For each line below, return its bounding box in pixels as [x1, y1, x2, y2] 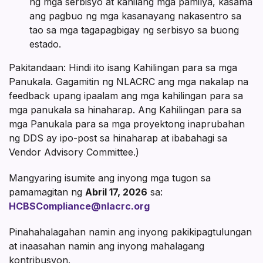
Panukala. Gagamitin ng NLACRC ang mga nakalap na [9, 75, 248, 87]
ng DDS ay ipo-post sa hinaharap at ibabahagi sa [9, 131, 227, 144]
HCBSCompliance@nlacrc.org [9, 200, 150, 212]
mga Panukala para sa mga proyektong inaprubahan [9, 117, 245, 130]
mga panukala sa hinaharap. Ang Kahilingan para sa [9, 103, 241, 116]
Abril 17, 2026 [85, 186, 147, 198]
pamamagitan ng [9, 186, 85, 198]
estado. [29, 38, 61, 50]
